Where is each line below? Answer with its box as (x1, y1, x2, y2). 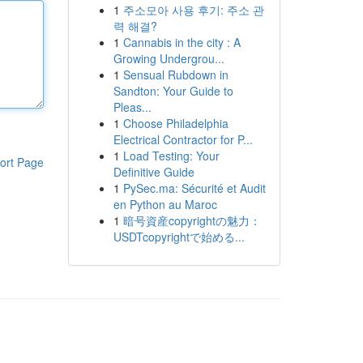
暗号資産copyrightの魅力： (122, 212, 261, 228)
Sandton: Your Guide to (113, 83, 233, 99)
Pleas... (113, 99, 152, 115)
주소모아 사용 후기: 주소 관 (122, 2, 264, 18)
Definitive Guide (113, 164, 194, 180)
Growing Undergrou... (113, 50, 224, 66)
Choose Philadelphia (122, 115, 228, 131)
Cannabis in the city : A (122, 34, 241, 50)
